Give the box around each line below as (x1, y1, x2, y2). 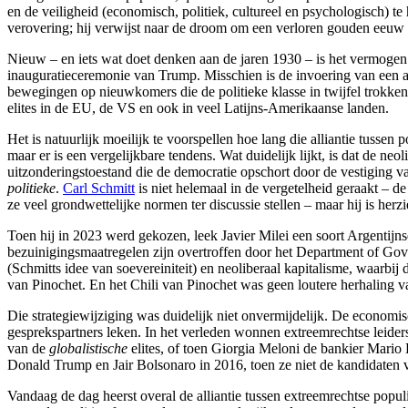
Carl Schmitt (63, 179, 135, 196)
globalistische (49, 340, 127, 356)
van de (7, 340, 49, 356)
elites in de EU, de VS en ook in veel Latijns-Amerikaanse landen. (7, 99, 389, 116)
